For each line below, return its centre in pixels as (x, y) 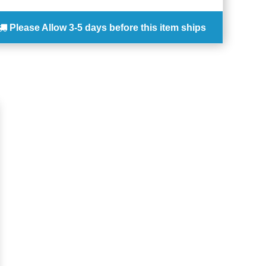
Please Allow (38, 28)
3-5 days (88, 28)
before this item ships (158, 28)
